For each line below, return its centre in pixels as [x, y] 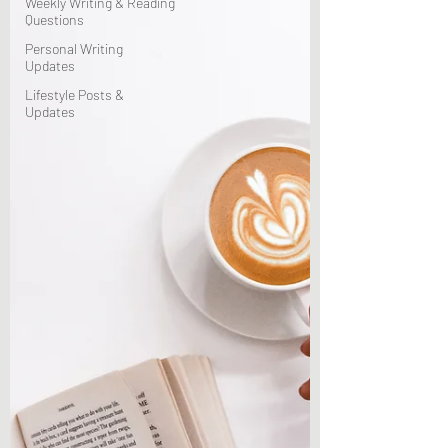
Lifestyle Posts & [74, 94]
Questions [54, 19]
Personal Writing [74, 48]
